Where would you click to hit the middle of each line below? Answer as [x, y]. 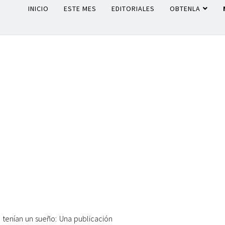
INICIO [38, 9]
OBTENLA [185, 9]
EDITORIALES [133, 9]
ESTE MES [80, 9]
